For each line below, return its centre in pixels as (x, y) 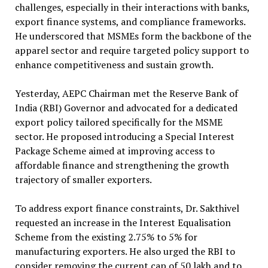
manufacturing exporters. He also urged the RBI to (125, 251)
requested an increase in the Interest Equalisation (123, 222)
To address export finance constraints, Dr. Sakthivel (127, 208)
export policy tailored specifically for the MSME (118, 122)
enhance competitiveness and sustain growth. (114, 64)
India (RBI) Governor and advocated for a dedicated (126, 107)
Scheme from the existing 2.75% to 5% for (106, 237)
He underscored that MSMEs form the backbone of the (133, 36)
